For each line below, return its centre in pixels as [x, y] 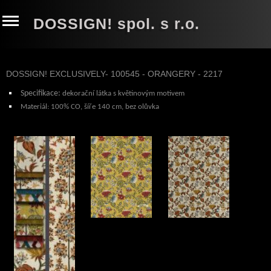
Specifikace [39, 93]
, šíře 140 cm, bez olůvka [120, 107]
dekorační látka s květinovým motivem [122, 93]
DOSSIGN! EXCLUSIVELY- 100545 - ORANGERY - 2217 [114, 74]
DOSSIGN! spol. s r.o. [116, 24]
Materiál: [36, 107]
